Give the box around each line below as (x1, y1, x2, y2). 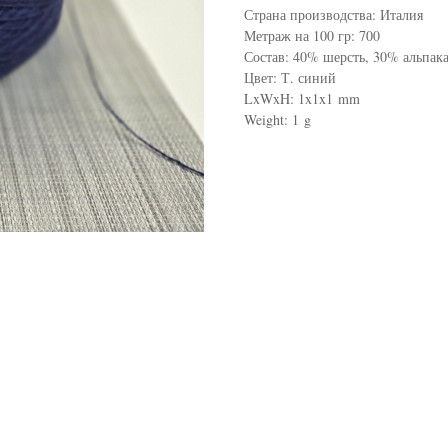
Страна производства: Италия (244, 5, 423, 25)
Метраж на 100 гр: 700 (244, 26, 380, 46)
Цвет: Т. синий (244, 68, 336, 88)
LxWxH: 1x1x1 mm (244, 89, 360, 109)
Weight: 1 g (244, 110, 311, 130)
